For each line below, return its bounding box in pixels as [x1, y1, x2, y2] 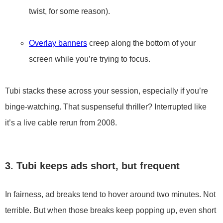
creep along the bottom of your [87, 39, 196, 47]
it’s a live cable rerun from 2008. [5, 118, 117, 127]
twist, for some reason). [29, 7, 110, 15]
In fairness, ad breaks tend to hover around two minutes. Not [5, 190, 216, 199]
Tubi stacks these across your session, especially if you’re [5, 87, 208, 95]
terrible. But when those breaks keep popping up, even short [5, 206, 216, 215]
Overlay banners [29, 39, 87, 47]
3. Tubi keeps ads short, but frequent [5, 160, 180, 171]
